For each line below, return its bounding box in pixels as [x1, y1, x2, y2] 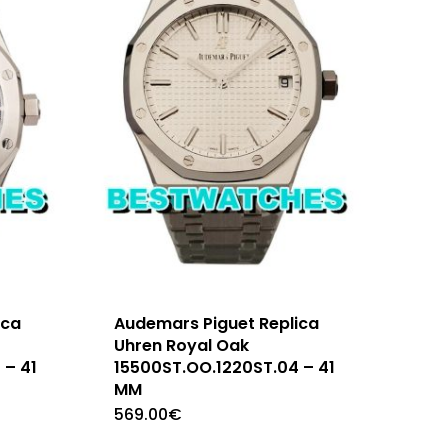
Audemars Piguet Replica [113, 311, 319, 335]
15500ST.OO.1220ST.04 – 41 [113, 355, 335, 379]
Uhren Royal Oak [113, 333, 249, 357]
